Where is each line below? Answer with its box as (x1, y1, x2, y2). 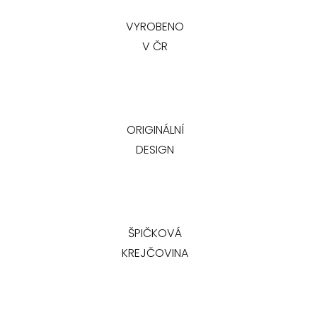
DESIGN (136, 142, 174, 158)
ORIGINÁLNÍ (126, 122, 184, 139)
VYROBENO (126, 18, 184, 35)
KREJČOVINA (122, 245, 188, 262)
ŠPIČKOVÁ (128, 225, 182, 242)
